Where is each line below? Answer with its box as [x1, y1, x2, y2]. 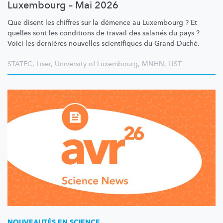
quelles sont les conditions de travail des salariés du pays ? [7, 28, 200, 38]
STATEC [7, 59, 32, 69]
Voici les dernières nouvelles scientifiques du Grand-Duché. [7, 39, 200, 49]
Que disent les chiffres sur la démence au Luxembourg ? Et [7, 18, 197, 28]
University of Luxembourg [55, 59, 138, 69]
